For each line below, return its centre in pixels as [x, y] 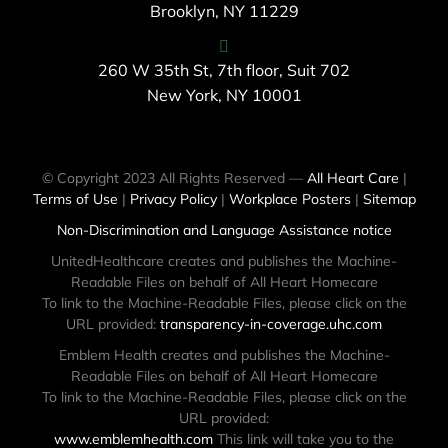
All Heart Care [352, 178]
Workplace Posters [289, 199]
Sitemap [389, 199]
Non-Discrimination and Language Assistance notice [224, 230]
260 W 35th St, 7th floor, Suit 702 [224, 70]
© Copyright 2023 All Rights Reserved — [174, 178]
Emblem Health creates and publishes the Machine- [224, 355]
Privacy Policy [173, 199]
